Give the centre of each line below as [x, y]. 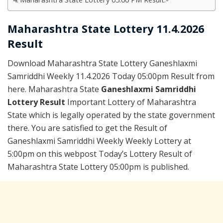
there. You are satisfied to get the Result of [87, 128]
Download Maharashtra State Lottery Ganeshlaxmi [102, 63]
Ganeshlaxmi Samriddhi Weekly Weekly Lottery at [99, 141]
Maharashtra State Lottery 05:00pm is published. [98, 167]
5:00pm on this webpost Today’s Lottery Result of [100, 154]
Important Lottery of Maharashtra [132, 102]
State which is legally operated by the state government [111, 115]
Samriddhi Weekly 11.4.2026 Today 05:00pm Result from [111, 76]
